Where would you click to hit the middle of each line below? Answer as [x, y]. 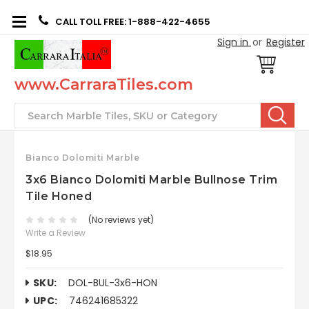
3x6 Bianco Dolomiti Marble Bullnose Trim [151, 179]
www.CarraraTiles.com [104, 84]
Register [286, 42]
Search [42, 114]
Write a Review [56, 232]
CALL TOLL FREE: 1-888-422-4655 [133, 21]
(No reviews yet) [121, 220]
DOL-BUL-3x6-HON [112, 282]
